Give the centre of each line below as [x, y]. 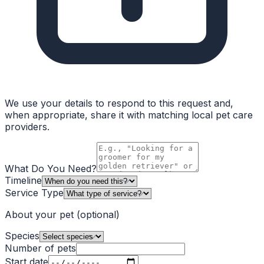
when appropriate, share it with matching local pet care [129, 115]
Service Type [34, 193]
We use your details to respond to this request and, [119, 103]
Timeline [23, 181]
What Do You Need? [51, 169]
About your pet [41, 215]
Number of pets [40, 248]
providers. [27, 127]
